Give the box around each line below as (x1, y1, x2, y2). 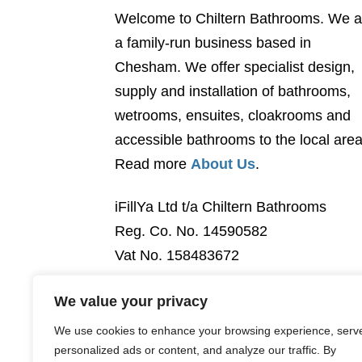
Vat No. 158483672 (115, 247, 239, 264)
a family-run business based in (115, 34, 311, 51)
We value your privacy (54, 293, 208, 309)
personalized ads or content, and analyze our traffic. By (54, 343, 336, 356)
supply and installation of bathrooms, (115, 82, 351, 99)
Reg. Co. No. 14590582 (115, 223, 267, 240)
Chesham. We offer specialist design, (115, 58, 355, 75)
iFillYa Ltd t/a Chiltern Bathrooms (115, 199, 326, 216)
